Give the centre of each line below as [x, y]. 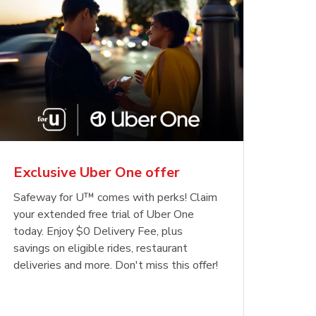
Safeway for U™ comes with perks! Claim [115, 197]
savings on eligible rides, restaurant [100, 248]
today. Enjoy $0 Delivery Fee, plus [98, 231]
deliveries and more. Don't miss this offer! [115, 265]
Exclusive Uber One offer [96, 172]
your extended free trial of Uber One [103, 214]
